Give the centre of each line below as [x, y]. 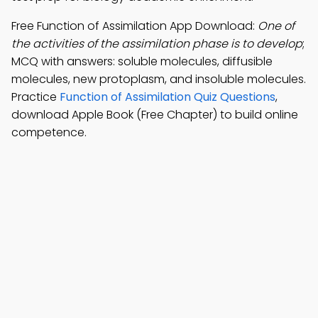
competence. [49, 132]
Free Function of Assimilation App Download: [135, 26]
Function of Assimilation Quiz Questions [168, 97]
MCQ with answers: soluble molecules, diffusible [142, 61]
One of [276, 26]
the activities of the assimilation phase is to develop [157, 44]
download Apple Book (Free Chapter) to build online [155, 115]
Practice [35, 97]
